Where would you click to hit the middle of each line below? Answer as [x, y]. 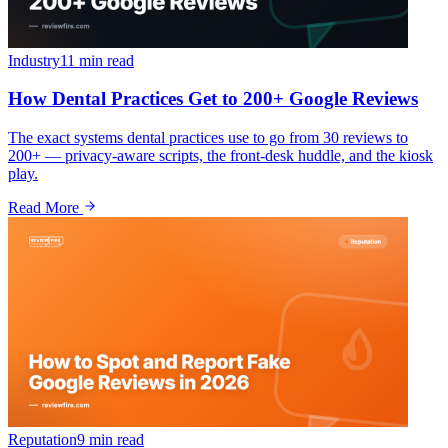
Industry [34, 60]
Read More [45, 207]
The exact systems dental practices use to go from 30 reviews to [208, 137]
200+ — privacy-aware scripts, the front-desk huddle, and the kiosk [220, 155]
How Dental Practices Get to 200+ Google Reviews [213, 99]
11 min [81, 60]
